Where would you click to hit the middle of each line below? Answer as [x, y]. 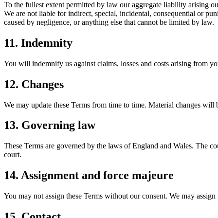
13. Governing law [50, 125]
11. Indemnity [38, 43]
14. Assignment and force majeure [89, 175]
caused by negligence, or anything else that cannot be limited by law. [109, 22]
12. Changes [34, 84]
